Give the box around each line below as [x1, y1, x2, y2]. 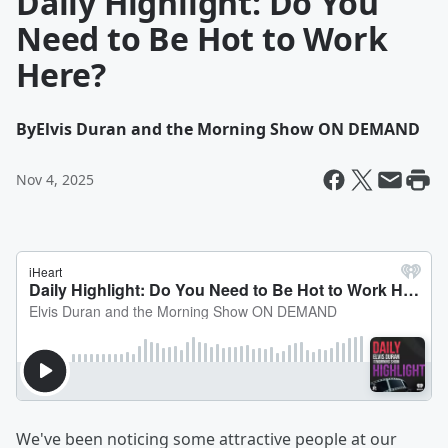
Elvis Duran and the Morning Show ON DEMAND [36, 118, 420, 140]
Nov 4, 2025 [16, 170, 94, 189]
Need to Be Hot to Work [16, 17, 388, 60]
